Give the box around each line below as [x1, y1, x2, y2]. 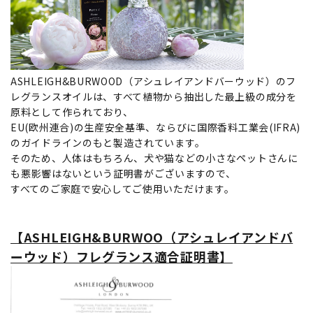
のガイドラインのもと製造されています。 [10, 135, 205, 150]
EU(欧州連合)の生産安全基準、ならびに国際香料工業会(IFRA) [10, 119, 301, 134]
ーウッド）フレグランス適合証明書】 [10, 247, 233, 265]
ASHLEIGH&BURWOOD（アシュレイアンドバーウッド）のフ [10, 73, 297, 88]
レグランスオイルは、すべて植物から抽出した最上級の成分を [10, 89, 297, 103]
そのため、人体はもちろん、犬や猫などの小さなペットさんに [10, 150, 298, 165]
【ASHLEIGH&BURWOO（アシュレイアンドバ [10, 227, 293, 246]
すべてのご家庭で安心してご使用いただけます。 [10, 181, 235, 196]
